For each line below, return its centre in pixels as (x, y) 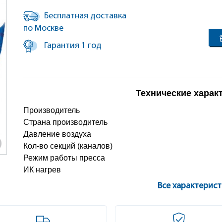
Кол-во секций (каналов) (68, 146)
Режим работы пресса (64, 158)
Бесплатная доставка (85, 16)
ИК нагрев (42, 170)
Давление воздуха (57, 134)
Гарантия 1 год (72, 46)
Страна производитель (66, 122)
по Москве (44, 28)
